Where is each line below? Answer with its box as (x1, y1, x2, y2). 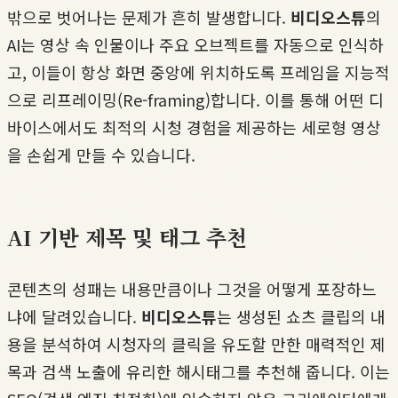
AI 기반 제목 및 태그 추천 (7, 221, 247, 253)
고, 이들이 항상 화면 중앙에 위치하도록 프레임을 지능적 (7, 60, 390, 84)
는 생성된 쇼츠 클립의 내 (217, 305, 386, 329)
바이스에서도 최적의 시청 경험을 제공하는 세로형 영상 (7, 115, 381, 139)
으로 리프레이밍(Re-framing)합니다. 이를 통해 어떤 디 (7, 88, 384, 112)
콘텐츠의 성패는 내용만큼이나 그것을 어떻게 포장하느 (7, 277, 377, 301)
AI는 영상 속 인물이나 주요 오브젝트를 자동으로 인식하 (7, 33, 384, 57)
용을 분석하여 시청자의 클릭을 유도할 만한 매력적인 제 (7, 332, 386, 356)
